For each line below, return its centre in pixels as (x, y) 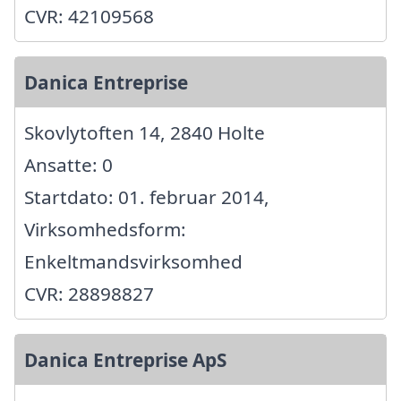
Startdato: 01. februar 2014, (147, 197)
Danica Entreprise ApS (125, 360)
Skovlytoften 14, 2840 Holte (145, 133)
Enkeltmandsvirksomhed (133, 262)
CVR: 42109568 (89, 17)
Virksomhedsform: (105, 230)
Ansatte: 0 (68, 165)
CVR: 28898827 (89, 294)
